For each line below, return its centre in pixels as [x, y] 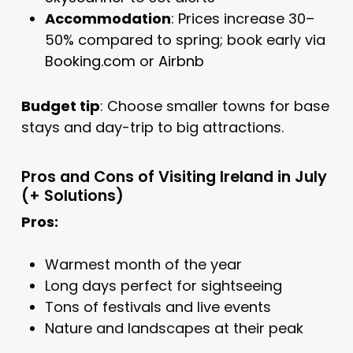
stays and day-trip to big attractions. [152, 127]
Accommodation [108, 18]
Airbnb [181, 61]
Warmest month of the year [143, 264]
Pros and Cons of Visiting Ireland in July [174, 176]
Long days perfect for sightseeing [163, 285]
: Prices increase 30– [242, 18]
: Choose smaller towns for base [214, 106]
